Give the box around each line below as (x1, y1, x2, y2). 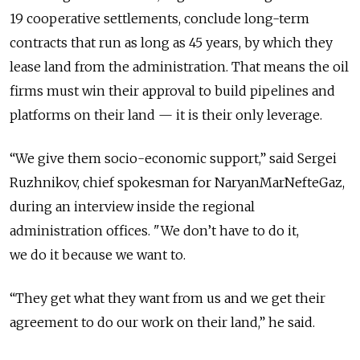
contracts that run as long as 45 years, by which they (10, 34, 333, 51)
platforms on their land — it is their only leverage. (10, 106, 322, 123)
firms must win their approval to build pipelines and (10, 82, 335, 99)
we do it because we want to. (10, 246, 186, 263)
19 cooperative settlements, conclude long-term (10, 10, 309, 27)
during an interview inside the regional (10, 198, 255, 215)
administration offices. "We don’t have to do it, (10, 222, 299, 239)
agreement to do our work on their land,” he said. (10, 313, 315, 330)
